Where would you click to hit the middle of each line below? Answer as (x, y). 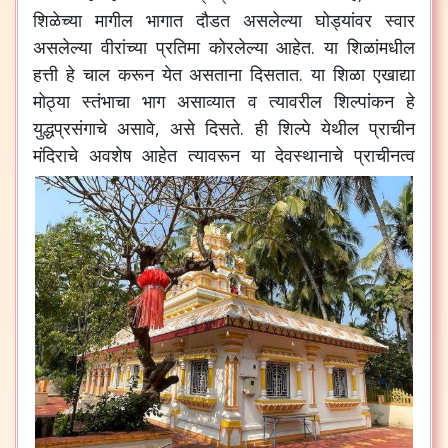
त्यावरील (295, 101)
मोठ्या (51, 101)
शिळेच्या (57, 20)
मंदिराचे (55, 155)
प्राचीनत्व (385, 155)
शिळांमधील (381, 47)
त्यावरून (214, 155)
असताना (216, 74)
